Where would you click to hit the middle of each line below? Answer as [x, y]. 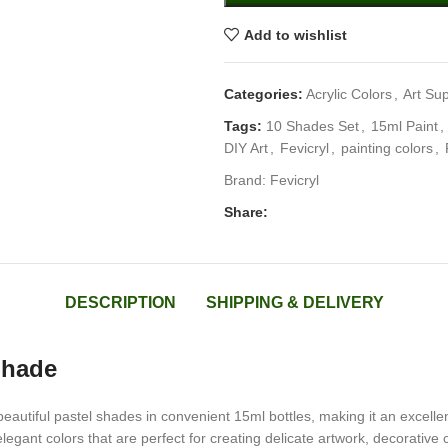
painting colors [387, 148]
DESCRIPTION [120, 302]
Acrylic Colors [349, 94]
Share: [246, 212]
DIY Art [246, 148]
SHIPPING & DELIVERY [294, 302]
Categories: [263, 94]
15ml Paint [404, 126]
